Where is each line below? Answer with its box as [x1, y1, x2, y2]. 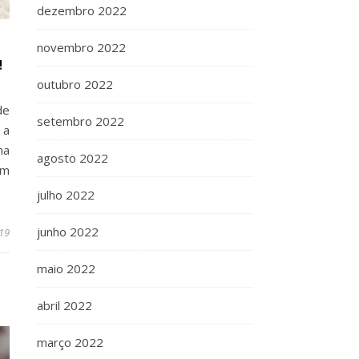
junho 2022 [37, 224, 99, 240]
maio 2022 [37, 260, 95, 276]
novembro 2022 [37, 39, 126, 55]
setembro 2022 [37, 113, 124, 129]
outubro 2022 [37, 76, 113, 92]
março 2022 [37, 334, 103, 350]
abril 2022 [37, 297, 92, 313]
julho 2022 [37, 187, 95, 203]
